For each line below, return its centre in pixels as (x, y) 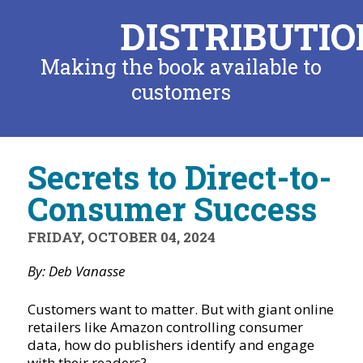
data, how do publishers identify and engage (171, 345)
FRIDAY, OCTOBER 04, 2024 (121, 237)
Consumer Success (172, 209)
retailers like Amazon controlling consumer (165, 327)
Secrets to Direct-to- (179, 177)
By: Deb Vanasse (76, 271)
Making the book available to (181, 67)
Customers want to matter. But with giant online (180, 309)
